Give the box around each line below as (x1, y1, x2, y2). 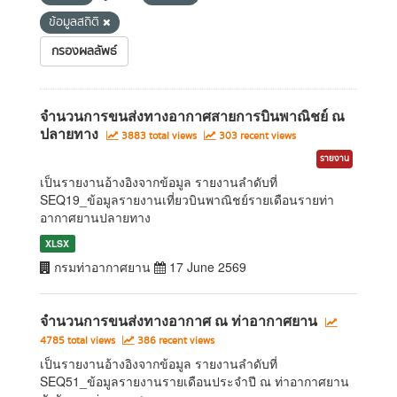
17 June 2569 (166, 258, 246, 276)
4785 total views (40, 333, 118, 348)
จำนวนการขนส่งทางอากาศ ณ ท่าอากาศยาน (40, 310, 317, 331)
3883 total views (119, 128, 199, 144)
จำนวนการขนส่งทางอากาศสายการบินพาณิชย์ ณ (40, 105, 345, 126)
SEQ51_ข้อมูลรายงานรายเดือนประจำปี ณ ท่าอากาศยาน (40, 372, 349, 390)
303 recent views (216, 128, 296, 144)
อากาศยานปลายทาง (40, 208, 151, 226)
